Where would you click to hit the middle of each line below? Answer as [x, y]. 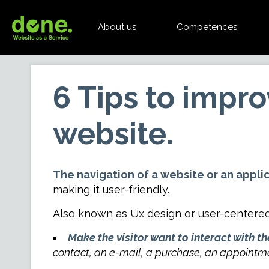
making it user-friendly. [111, 189]
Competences [207, 27]
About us [117, 27]
